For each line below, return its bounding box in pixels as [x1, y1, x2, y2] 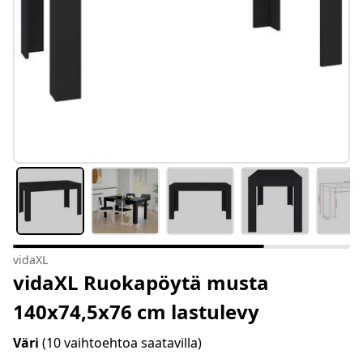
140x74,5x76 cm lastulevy [13, 298, 259, 326]
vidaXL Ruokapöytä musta [13, 269, 269, 297]
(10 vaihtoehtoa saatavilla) [42, 334, 202, 352]
